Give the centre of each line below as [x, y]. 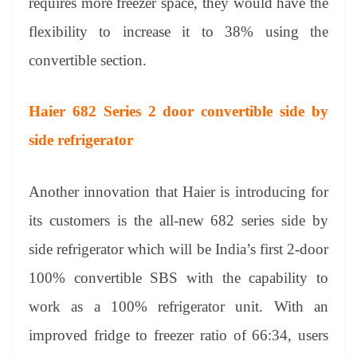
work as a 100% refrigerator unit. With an [178, 306]
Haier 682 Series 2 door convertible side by [178, 112]
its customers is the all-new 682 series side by [178, 220]
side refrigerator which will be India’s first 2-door [178, 249]
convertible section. [88, 60]
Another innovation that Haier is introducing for [178, 191]
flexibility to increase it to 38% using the [178, 31]
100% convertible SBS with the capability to [178, 277]
